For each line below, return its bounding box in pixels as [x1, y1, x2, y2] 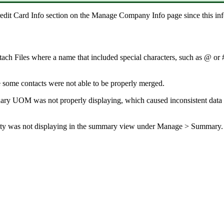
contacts [21, 79, 46, 88]
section [46, 10, 68, 19]
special [120, 53, 141, 62]
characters [143, 53, 175, 62]
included [91, 53, 118, 62]
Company [119, 10, 150, 19]
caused [146, 96, 168, 105]
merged [139, 79, 162, 88]
